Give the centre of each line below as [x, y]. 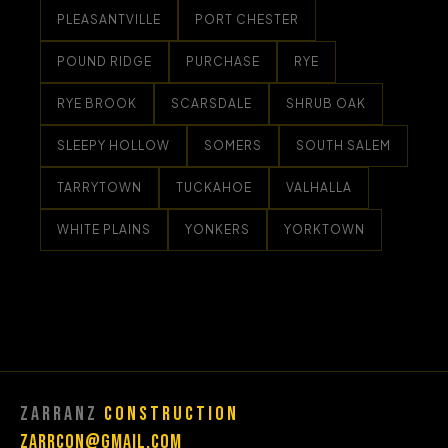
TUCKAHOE [214, 187]
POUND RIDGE [104, 61]
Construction [171, 414]
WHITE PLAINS [104, 229]
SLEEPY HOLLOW [113, 145]
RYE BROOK [97, 103]
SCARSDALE [211, 103]
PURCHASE [223, 61]
